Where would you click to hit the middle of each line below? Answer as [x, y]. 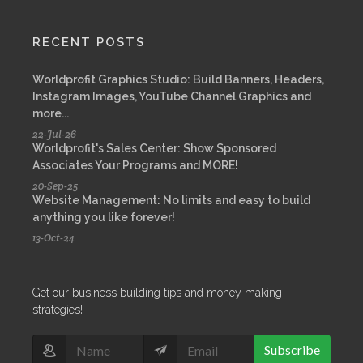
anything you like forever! [104, 217]
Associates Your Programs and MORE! [135, 165]
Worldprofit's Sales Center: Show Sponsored [154, 148]
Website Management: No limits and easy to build [171, 200]
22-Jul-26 [54, 134]
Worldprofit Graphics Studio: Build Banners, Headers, [178, 79]
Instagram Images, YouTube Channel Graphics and [172, 96]
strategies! [58, 310]
